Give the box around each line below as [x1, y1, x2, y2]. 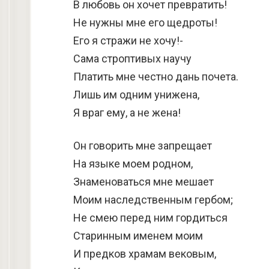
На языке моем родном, [73, 157, 193, 170]
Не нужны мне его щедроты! [73, 16, 217, 29]
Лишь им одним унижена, [73, 88, 199, 101]
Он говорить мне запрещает [73, 139, 212, 152]
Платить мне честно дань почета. [73, 70, 238, 83]
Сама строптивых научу [73, 52, 192, 65]
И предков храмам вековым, [73, 247, 216, 260]
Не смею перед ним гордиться [73, 211, 228, 224]
